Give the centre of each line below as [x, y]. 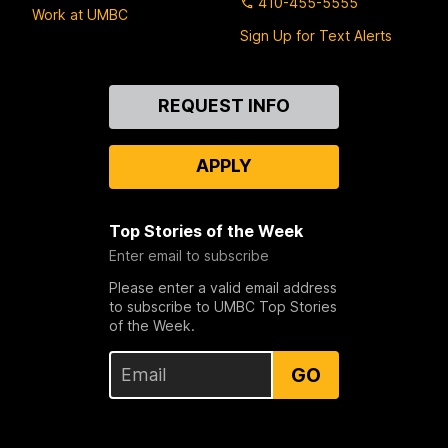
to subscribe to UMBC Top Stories [222, 306]
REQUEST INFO [223, 105]
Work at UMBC [80, 15]
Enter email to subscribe [188, 255]
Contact [65, 94]
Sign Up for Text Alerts [316, 35]
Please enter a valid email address [222, 287]
